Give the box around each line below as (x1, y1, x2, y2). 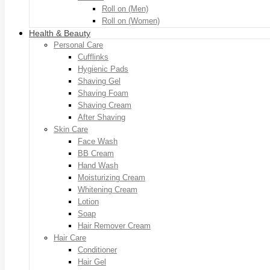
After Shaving (78, 112, 125, 122)
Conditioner (78, 245, 117, 254)
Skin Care (54, 124, 88, 134)
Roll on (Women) (102, 16, 160, 25)
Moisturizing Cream (78, 172, 145, 182)
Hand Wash (78, 160, 118, 170)
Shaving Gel (78, 76, 121, 86)
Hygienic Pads (78, 64, 128, 74)
